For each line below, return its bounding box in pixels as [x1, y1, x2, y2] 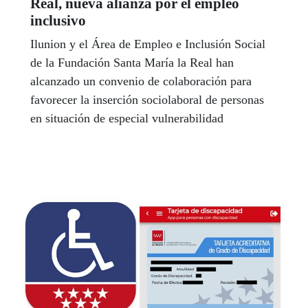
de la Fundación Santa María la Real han [30, 56, 234, 70]
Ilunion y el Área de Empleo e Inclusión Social [30, 37, 265, 52]
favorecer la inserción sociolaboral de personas [30, 93, 264, 107]
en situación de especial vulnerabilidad [30, 111, 230, 126]
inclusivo [30, 12, 86, 30]
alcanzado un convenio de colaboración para [30, 74, 252, 89]
